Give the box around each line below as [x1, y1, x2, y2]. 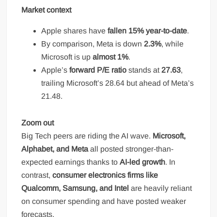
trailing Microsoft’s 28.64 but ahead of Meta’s [41, 78, 194, 87]
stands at [126, 65, 162, 74]
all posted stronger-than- [88, 144, 174, 153]
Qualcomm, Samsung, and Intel [21, 184, 129, 192]
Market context [21, 5, 72, 14]
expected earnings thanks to [21, 157, 120, 166]
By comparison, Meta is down [41, 39, 144, 48]
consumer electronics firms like [52, 170, 158, 179]
